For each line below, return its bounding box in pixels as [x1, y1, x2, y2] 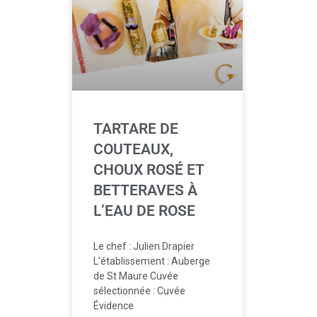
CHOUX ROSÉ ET [93, 161, 204, 178]
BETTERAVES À [93, 181, 197, 199]
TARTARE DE [93, 120, 178, 137]
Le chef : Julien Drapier [93, 240, 195, 252]
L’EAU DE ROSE [93, 202, 195, 219]
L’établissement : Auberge [93, 255, 210, 267]
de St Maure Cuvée [93, 270, 178, 282]
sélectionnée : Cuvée [93, 284, 185, 296]
